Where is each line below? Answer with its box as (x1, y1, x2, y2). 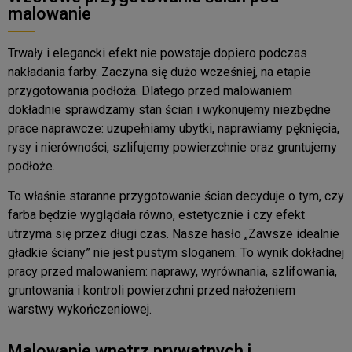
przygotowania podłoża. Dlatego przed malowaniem (8, 82, 292, 98)
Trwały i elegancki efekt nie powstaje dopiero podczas (8, 45, 307, 60)
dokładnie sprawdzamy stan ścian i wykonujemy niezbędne (8, 101, 331, 117)
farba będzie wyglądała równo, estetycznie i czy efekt (8, 207, 305, 223)
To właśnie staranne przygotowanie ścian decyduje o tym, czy (8, 189, 344, 204)
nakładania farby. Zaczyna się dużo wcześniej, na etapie (8, 64, 311, 79)
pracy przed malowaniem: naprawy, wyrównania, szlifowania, (8, 264, 337, 280)
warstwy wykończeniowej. (8, 302, 152, 317)
